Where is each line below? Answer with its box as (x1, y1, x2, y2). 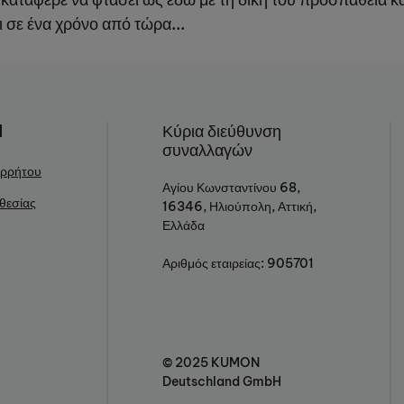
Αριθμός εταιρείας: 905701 (162, 255, 314, 272)
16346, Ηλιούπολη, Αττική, (162, 198, 317, 216)
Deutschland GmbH (162, 373, 281, 390)
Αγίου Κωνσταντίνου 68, (162, 179, 300, 197)
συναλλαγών (162, 140, 252, 161)
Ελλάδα (162, 217, 205, 234)
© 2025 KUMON (162, 354, 260, 372)
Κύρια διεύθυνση (162, 121, 281, 142)
